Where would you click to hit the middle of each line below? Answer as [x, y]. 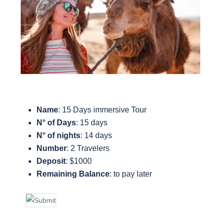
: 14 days [96, 136]
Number [52, 148]
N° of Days [56, 123]
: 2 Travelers [88, 148]
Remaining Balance [73, 174]
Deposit [51, 161]
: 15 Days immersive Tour [102, 110]
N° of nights [58, 136]
